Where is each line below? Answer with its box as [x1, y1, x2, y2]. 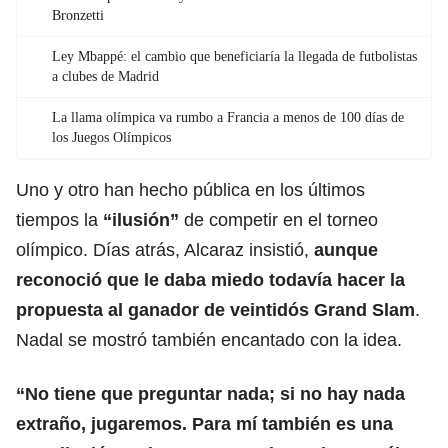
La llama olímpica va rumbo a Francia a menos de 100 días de [52, 109, 404, 125]
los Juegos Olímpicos [52, 129, 171, 145]
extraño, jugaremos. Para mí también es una [16, 413, 393, 434]
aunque [314, 239, 378, 260]
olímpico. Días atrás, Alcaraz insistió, [16, 239, 314, 260]
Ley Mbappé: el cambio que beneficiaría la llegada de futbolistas [52, 48, 417, 64]
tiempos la [16, 209, 103, 230]
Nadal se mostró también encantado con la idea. [16, 329, 402, 350]
